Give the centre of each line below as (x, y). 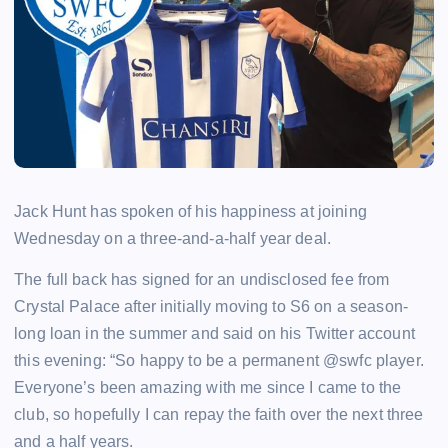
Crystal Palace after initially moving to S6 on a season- (211, 307)
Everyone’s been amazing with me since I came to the (208, 388)
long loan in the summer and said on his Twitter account (214, 334)
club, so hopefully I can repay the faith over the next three (219, 415)
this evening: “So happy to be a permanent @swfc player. (219, 361)
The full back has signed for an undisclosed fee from (202, 280)
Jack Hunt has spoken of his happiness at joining (190, 212)
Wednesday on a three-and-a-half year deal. (172, 239)
